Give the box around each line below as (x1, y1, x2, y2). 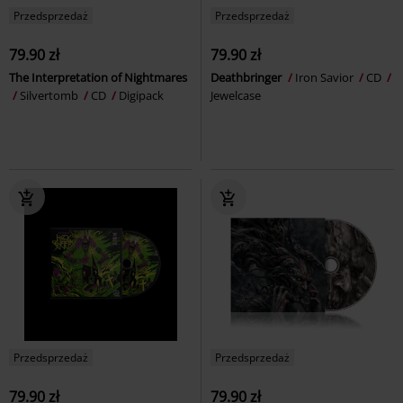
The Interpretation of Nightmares (9, 68, 187, 85)
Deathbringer (210, 68, 284, 85)
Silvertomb (20, 86, 81, 103)
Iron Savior (295, 68, 356, 85)
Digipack (119, 86, 164, 103)
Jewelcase (210, 86, 261, 103)
